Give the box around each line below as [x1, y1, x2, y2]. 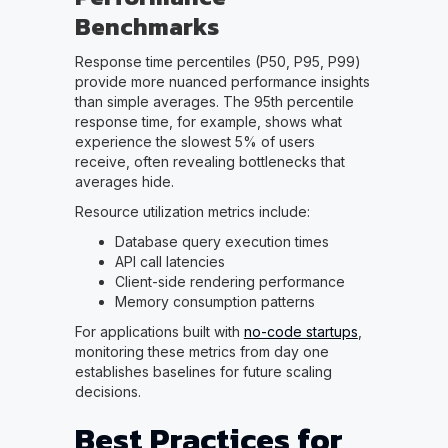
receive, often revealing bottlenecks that [74, 153, 345, 171]
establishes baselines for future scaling [74, 363, 332, 381]
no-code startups [243, 323, 358, 341]
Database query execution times [114, 233, 329, 251]
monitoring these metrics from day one [74, 343, 329, 361]
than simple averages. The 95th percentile [74, 93, 354, 111]
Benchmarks [74, 9, 219, 45]
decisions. [74, 383, 141, 401]
